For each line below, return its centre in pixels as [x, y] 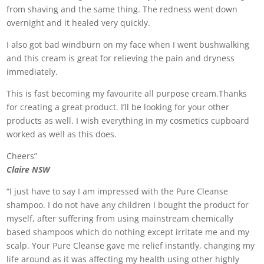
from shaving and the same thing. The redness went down [122, 9]
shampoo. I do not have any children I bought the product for [128, 205]
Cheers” [22, 156]
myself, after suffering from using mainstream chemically [120, 218]
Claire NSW [29, 169]
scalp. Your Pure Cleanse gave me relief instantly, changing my [131, 245]
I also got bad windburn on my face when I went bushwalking [128, 44]
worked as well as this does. [62, 134]
